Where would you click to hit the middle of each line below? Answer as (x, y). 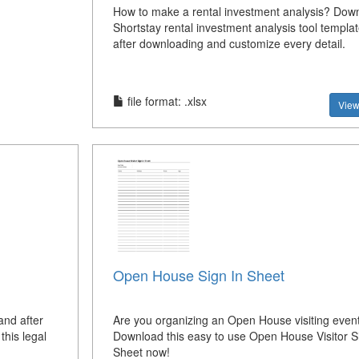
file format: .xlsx (165, 101)
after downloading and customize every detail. (229, 43)
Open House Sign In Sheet (198, 275)
